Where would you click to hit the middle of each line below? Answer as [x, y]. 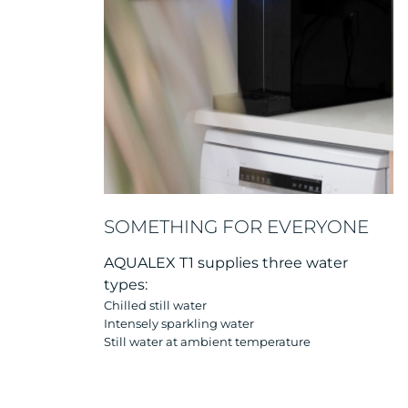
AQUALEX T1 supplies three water [226, 262]
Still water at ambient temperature [207, 341]
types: [126, 284]
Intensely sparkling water [179, 323]
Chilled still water [155, 305]
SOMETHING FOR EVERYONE [236, 226]
